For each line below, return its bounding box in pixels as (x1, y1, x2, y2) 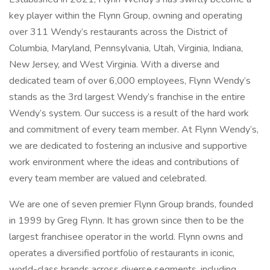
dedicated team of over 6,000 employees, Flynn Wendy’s (9, 74, 251, 87)
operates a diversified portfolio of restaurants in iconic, (9, 246, 234, 260)
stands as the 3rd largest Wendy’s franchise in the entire (9, 90, 245, 104)
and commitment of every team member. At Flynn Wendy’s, (9, 123, 259, 136)
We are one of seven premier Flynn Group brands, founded (9, 198, 253, 211)
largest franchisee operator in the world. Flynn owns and (9, 230, 243, 243)
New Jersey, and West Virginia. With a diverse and (9, 58, 219, 71)
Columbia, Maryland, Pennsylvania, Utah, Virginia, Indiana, (9, 42, 243, 55)
